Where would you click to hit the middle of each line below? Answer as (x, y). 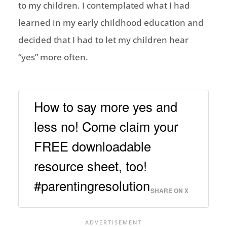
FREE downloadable (92, 146)
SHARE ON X (170, 191)
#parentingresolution (92, 185)
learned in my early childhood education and (111, 23)
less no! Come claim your (106, 126)
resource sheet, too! (90, 165)
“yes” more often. (53, 57)
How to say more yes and (105, 106)
